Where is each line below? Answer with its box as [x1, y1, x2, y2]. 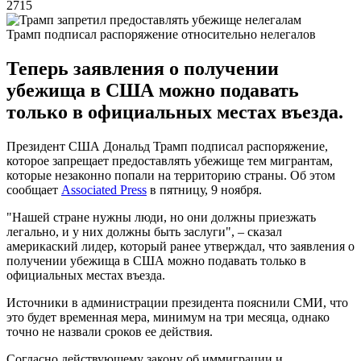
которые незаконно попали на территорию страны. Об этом [6, 168, 335, 182]
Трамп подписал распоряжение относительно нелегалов [6, 27, 316, 41]
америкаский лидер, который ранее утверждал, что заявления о [6, 239, 355, 253]
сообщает [6, 182, 61, 197]
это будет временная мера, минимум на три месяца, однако [6, 309, 330, 324]
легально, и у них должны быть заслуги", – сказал [6, 224, 282, 239]
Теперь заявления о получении [6, 57, 279, 79]
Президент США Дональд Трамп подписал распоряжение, [6, 139, 328, 153]
